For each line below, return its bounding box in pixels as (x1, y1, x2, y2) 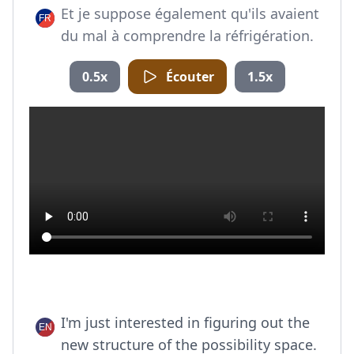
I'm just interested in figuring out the (61, 313, 310, 332)
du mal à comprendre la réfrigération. (61, 26, 314, 45)
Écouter (165, 68, 214, 85)
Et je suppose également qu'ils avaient (61, 4, 319, 23)
